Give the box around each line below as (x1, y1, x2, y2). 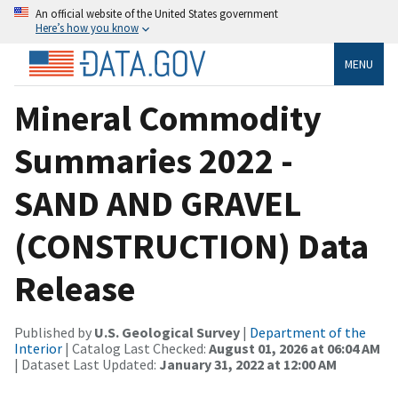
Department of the (250, 322, 366, 341)
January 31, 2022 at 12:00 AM (159, 354, 337, 373)
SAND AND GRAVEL (14, 180, 301, 226)
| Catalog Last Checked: (62, 338, 209, 357)
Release (14, 266, 135, 311)
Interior (14, 338, 62, 357)
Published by (14, 322, 94, 341)
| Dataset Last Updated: (14, 354, 159, 373)
